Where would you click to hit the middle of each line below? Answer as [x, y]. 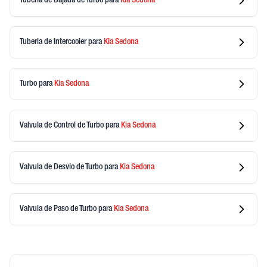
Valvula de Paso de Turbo [59, 209]
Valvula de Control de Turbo [63, 125]
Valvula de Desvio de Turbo [62, 167]
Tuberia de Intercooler [54, 42]
